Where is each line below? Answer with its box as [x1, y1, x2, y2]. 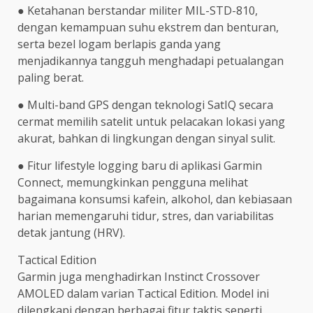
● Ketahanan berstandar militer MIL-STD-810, [17, 2, 258, 18]
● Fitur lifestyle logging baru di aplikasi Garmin [17, 157, 262, 173]
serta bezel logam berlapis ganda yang [17, 36, 221, 52]
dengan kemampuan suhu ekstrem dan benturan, [17, 19, 279, 35]
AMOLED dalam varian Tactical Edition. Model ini [17, 285, 269, 301]
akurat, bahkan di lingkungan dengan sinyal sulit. [17, 130, 275, 146]
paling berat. [17, 69, 84, 85]
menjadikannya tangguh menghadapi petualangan [17, 52, 284, 68]
